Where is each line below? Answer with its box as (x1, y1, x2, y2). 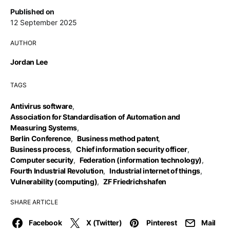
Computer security (10, 156, 74, 164)
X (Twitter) (86, 218, 122, 227)
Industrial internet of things (109, 166, 201, 175)
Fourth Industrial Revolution (10, 166, 104, 175)
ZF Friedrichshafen (103, 177, 166, 186)
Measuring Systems (10, 123, 78, 132)
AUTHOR (10, 39, 36, 47)
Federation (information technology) (80, 156, 202, 164)
